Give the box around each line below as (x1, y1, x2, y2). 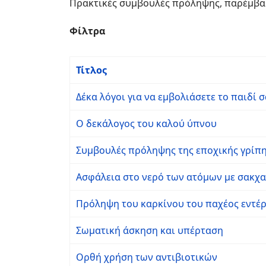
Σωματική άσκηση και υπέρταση (76, 224, 223, 237)
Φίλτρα (69, 24, 105, 37)
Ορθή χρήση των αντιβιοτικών (76, 251, 217, 264)
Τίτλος (76, 64, 107, 77)
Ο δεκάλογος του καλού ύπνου (76, 117, 217, 130)
